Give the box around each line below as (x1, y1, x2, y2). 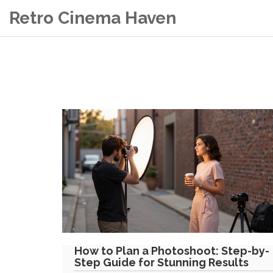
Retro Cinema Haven (9, 8, 176, 28)
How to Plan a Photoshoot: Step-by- (74, 244, 269, 257)
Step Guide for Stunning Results (74, 255, 249, 269)
